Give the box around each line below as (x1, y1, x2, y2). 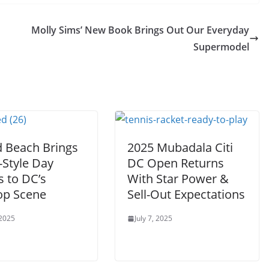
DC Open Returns (127, 155, 224, 171)
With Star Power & (127, 171, 229, 187)
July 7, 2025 (134, 213, 172, 223)
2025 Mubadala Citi (127, 139, 233, 156)
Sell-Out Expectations (127, 186, 245, 202)
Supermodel (193, 40, 249, 53)
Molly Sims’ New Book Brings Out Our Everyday (31, 23, 249, 37)
